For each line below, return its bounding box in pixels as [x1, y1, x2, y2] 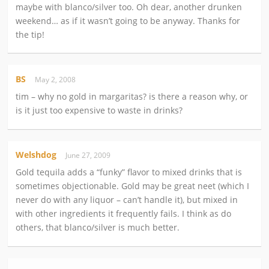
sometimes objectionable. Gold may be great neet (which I [16, 180, 250, 192]
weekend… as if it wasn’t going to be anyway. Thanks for [16, 14, 241, 26]
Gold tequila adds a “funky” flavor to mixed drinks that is [16, 166, 243, 178]
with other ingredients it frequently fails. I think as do [16, 208, 232, 220]
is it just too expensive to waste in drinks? [16, 104, 183, 116]
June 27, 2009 [65, 150, 115, 161]
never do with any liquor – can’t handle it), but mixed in [16, 194, 238, 206]
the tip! [16, 28, 45, 40]
